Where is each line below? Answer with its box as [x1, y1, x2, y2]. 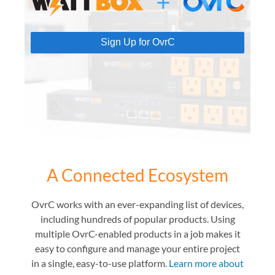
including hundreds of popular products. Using [40, 213, 235, 225]
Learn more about [169, 257, 244, 269]
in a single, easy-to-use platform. [31, 257, 169, 269]
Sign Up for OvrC [100, 36, 175, 47]
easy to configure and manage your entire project [35, 242, 240, 254]
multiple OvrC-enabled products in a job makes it [34, 228, 241, 239]
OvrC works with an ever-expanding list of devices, [31, 198, 244, 210]
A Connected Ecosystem [47, 165, 228, 185]
